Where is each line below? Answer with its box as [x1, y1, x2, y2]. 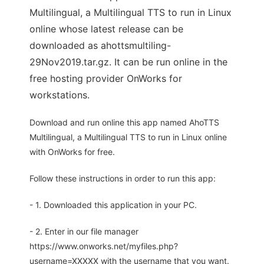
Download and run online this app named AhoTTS [29, 117, 219, 128]
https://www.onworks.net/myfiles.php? [29, 241, 178, 252]
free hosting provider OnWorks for [29, 72, 182, 85]
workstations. [29, 89, 90, 101]
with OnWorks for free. [29, 147, 115, 157]
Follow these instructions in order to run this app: [29, 173, 216, 184]
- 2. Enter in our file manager [29, 226, 138, 237]
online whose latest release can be [29, 23, 183, 35]
